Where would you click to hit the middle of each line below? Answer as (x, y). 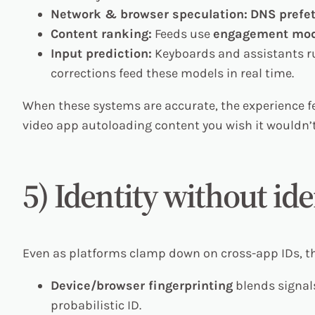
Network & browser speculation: (149, 14)
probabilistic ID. (96, 306)
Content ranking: (101, 33)
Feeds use (182, 33)
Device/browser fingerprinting (142, 286)
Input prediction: (101, 53)
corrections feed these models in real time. (172, 73)
